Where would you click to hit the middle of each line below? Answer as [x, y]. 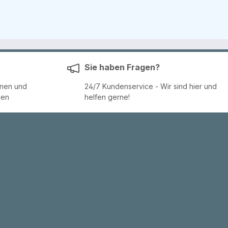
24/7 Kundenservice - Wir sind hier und [151, 86]
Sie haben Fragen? [122, 67]
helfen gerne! [107, 97]
